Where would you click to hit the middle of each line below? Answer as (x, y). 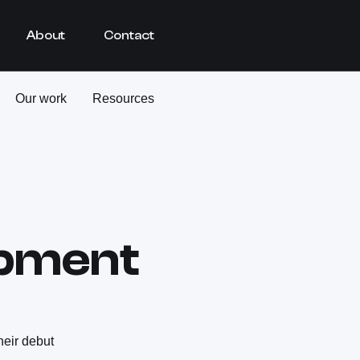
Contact (129, 35)
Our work (41, 98)
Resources (123, 98)
